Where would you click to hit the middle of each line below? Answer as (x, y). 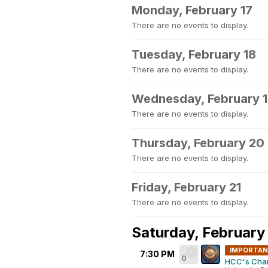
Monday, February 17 (192, 10)
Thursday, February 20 (198, 143)
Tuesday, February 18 (194, 54)
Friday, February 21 (186, 187)
